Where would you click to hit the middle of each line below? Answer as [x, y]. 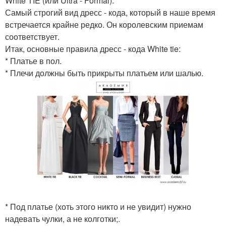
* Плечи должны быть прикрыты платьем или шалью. [104, 73]
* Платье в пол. [33, 61]
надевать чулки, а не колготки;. [63, 219]
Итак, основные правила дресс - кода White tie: [93, 49]
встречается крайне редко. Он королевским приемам [104, 24]
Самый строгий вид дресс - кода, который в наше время [110, 12]
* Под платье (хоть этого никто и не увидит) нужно [98, 207]
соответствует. [32, 37]
